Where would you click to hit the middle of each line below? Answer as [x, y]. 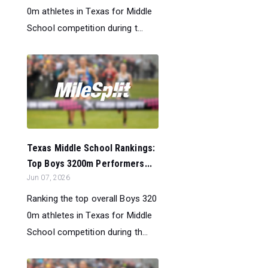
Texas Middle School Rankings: [91, 148]
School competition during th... [88, 232]
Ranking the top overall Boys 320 [92, 198]
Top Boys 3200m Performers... [89, 163]
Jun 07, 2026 [49, 177]
